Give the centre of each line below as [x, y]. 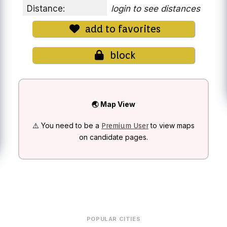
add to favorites [122, 29]
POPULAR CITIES [113, 219]
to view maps [172, 126]
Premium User [125, 126]
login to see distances [156, 9]
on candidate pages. [113, 137]
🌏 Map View [113, 104]
